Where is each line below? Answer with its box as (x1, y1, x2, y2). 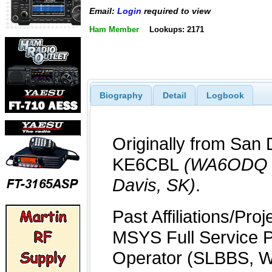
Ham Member (89, 24, 139, 34)
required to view (141, 6, 211, 16)
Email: (89, 6, 117, 16)
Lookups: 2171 (149, 24, 204, 34)
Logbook (206, 90, 244, 100)
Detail (162, 90, 186, 100)
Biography (99, 90, 143, 100)
